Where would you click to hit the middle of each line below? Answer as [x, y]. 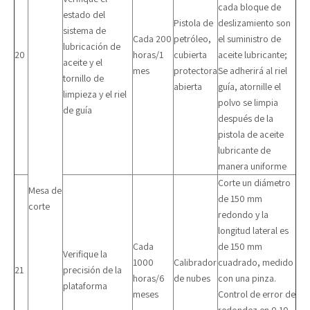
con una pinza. [247, 278]
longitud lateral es [253, 230]
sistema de [84, 30]
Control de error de [257, 294]
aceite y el [83, 62]
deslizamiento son [254, 23]
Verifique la [85, 254]
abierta [188, 86]
